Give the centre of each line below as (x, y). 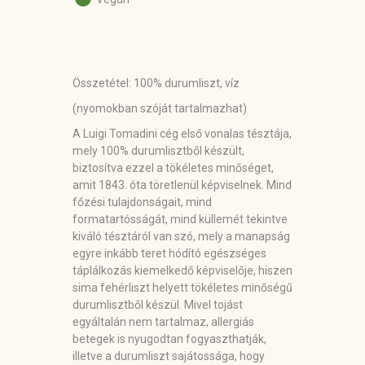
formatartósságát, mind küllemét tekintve (180, 220)
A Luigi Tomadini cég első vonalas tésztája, (182, 134)
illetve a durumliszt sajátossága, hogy (169, 356)
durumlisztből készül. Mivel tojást (158, 305)
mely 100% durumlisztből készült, (158, 151)
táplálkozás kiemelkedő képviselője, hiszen (182, 271)
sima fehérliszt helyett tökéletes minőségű (182, 288)
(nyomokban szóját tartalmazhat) (160, 109)
